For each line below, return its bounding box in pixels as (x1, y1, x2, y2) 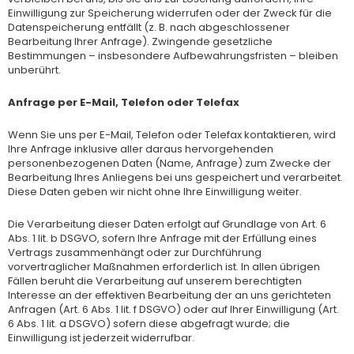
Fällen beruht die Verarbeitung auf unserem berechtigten (8, 273, 302, 288)
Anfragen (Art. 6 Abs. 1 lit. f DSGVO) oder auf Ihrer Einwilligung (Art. (8, 301, 339, 317)
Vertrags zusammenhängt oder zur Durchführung (8, 244, 262, 260)
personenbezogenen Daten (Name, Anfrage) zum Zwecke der (8, 155, 331, 171)
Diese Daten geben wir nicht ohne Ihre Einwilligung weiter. (8, 183, 302, 199)
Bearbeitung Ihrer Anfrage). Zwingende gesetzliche (8, 34, 273, 50)
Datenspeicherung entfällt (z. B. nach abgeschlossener (8, 20, 290, 36)
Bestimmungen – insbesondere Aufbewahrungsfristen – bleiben (8, 48, 338, 64)
